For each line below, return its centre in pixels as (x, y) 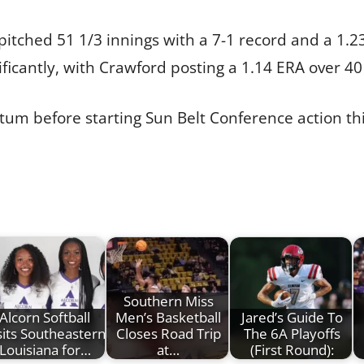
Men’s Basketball (168, 318)
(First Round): (292, 350)
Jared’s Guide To (292, 318)
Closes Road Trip (168, 334)
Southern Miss (168, 301)
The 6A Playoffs (292, 334)
